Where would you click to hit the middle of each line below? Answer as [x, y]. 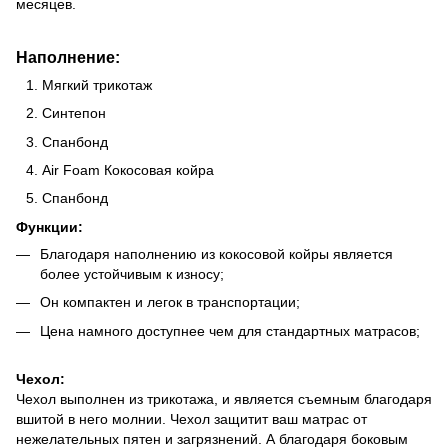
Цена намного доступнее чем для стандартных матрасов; [230, 330]
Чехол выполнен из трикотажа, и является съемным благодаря [224, 398]
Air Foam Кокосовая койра [128, 169]
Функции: [49, 226]
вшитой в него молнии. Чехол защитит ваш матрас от [191, 418]
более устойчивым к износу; [132, 273]
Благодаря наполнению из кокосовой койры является [216, 253]
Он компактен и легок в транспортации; [170, 302]
